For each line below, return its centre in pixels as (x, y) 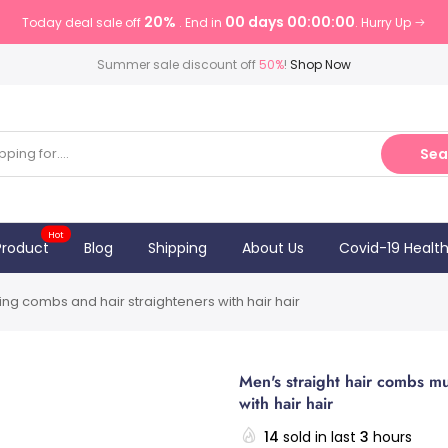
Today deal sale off (83, 22)
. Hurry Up (384, 22)
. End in (202, 22)
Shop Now (320, 64)
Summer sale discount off (178, 64)
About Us (272, 248)
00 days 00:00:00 (290, 22)
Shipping (177, 248)
